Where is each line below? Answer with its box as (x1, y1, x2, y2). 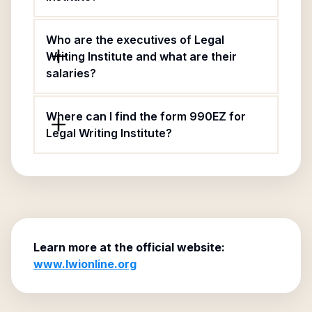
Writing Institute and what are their (46, 49, 237, 63)
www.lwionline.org (33, 257, 136, 271)
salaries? (46, 66, 96, 80)
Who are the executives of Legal (46, 33, 224, 47)
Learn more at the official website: (33, 240, 225, 254)
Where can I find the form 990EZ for (46, 109, 246, 123)
